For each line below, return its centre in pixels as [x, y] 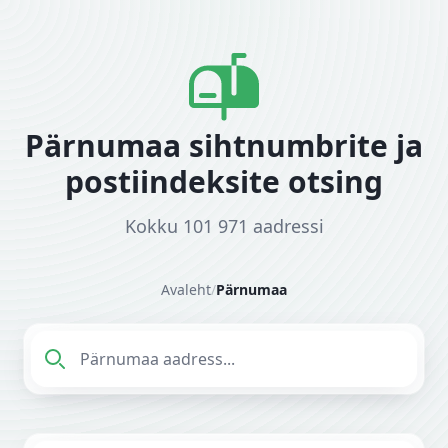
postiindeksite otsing [224, 181]
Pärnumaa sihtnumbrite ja [224, 145]
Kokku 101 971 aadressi [224, 226]
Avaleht [186, 289]
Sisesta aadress [88, 342]
